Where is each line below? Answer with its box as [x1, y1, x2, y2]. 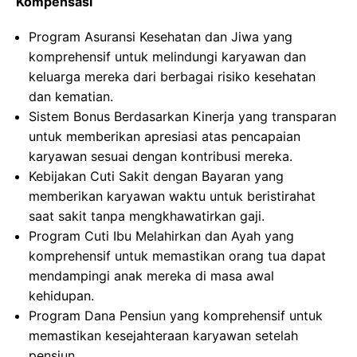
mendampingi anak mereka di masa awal [29, 268, 274, 284]
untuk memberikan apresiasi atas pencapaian [29, 128, 300, 144]
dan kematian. [29, 88, 113, 104]
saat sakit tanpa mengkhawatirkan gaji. [29, 208, 265, 224]
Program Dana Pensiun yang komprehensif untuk [29, 308, 323, 324]
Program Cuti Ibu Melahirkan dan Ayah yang [29, 228, 294, 244]
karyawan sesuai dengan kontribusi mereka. [29, 148, 292, 164]
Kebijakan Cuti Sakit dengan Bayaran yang [29, 168, 284, 184]
